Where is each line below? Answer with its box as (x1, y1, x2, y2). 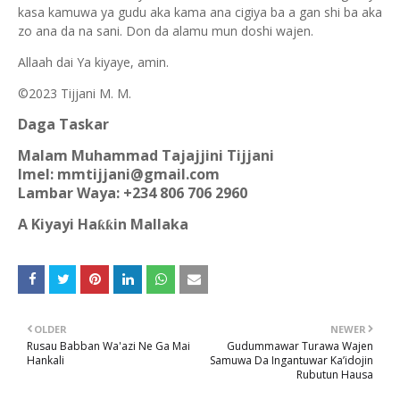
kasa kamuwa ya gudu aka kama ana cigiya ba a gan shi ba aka (18, 4, 382, 21)
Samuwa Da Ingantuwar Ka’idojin (210, 353, 373, 369)
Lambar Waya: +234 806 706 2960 (18, 183, 247, 204)
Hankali (27, 353, 64, 369)
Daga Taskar (18, 114, 109, 135)
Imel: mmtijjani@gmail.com (18, 164, 220, 185)
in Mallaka (113, 214, 188, 235)
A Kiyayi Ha (18, 214, 97, 235)
